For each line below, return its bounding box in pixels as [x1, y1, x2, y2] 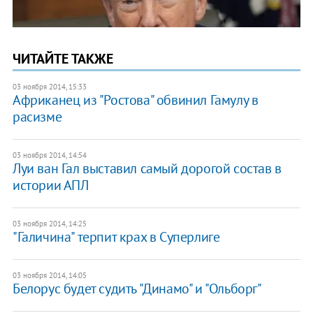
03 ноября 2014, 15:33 [12, 82, 87, 92]
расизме [12, 108, 62, 126]
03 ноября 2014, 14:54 [12, 150, 87, 161]
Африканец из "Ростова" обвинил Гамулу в [12, 91, 259, 110]
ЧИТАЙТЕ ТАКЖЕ [12, 50, 113, 68]
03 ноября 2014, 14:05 [12, 270, 87, 281]
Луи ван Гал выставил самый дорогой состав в [12, 159, 282, 178]
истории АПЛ [12, 176, 89, 195]
